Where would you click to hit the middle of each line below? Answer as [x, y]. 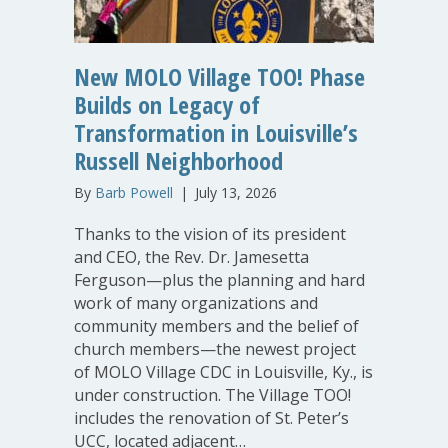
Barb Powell [134, 192]
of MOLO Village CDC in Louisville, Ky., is [223, 371]
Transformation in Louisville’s [216, 132]
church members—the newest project [215, 348]
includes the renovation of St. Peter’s [211, 417]
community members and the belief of [216, 325]
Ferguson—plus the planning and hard [219, 279]
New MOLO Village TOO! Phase [219, 76]
